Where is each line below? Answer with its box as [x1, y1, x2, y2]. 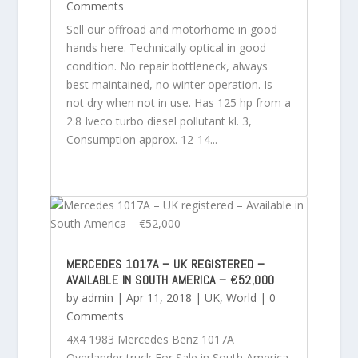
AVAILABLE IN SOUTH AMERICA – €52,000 [66, 271, 275, 288]
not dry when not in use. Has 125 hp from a [66, 94, 291, 110]
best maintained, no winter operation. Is [66, 76, 272, 92]
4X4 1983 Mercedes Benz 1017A [66, 331, 234, 347]
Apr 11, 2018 [125, 289, 192, 305]
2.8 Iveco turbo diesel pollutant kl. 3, [66, 113, 252, 129]
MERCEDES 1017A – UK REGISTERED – [66, 255, 265, 272]
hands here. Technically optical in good [66, 39, 266, 55]
